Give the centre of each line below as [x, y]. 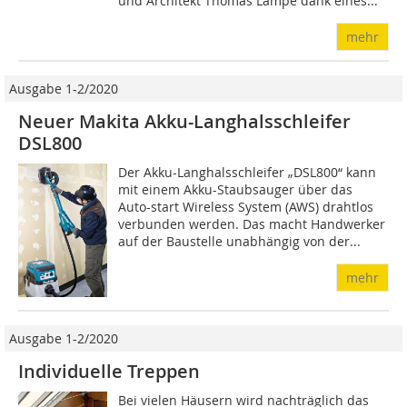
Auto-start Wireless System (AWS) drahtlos [246, 207]
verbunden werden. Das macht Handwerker [252, 224]
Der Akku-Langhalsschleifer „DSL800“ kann [248, 172]
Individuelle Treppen [109, 371]
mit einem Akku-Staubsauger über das [236, 189]
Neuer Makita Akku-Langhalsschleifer [184, 121]
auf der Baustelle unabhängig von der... [240, 241]
